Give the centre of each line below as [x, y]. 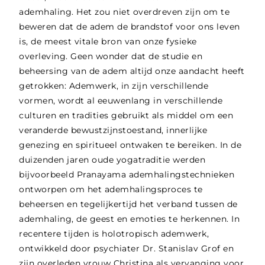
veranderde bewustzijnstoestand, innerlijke [113, 130]
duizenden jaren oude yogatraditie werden [112, 160]
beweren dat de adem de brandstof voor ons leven [130, 27]
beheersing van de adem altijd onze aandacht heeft [132, 71]
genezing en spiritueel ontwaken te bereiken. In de [130, 145]
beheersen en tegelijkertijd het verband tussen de [128, 204]
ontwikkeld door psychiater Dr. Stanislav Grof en [127, 249]
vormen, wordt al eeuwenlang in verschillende [121, 101]
